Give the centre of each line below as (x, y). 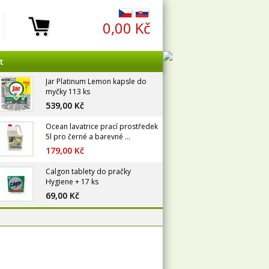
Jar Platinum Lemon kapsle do (96, 81)
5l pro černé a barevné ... (88, 137)
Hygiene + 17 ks (72, 182)
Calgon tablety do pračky (88, 171)
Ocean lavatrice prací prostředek (102, 126)
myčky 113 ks (68, 92)
